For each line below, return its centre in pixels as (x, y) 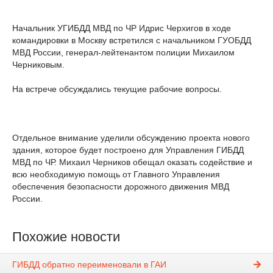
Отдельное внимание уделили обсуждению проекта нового (131, 138)
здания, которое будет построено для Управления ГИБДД (128, 150)
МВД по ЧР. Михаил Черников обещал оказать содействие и (132, 162)
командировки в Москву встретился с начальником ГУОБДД (132, 40)
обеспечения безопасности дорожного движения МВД (121, 186)
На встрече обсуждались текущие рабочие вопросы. (117, 89)
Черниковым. (38, 65)
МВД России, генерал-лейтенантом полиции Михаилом (123, 52)
